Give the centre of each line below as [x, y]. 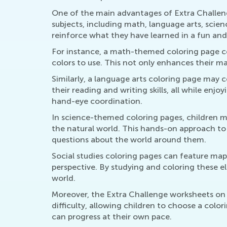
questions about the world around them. [129, 140]
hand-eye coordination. [97, 101]
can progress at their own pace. [112, 217]
